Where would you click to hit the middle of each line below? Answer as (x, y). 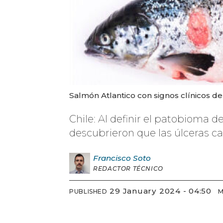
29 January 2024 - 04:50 (163, 191)
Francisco (112, 158)
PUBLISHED (88, 191)
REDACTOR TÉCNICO (128, 169)
